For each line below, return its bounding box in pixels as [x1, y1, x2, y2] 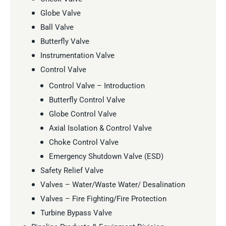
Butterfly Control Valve [48, 95, 125, 104]
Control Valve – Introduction [48, 81, 145, 90]
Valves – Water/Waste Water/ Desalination [40, 180, 185, 189]
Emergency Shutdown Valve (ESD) [48, 151, 163, 161]
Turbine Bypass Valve [40, 208, 112, 217]
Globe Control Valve [48, 109, 117, 119]
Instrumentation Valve [40, 50, 115, 60]
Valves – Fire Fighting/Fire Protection [40, 194, 166, 203]
